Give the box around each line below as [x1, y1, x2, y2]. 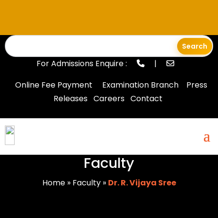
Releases [54, 93, 88, 104]
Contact [130, 93, 163, 104]
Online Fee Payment [15, 79, 92, 91]
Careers [93, 93, 125, 104]
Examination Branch [102, 79, 179, 91]
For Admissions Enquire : [36, 58, 129, 69]
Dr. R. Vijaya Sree [108, 177, 176, 188]
